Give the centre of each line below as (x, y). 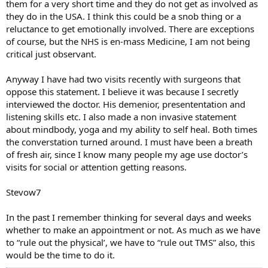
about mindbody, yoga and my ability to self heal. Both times (132, 129)
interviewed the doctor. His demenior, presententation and (126, 104)
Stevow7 (24, 192)
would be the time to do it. (60, 255)
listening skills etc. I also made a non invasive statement (121, 117)
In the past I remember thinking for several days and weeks (129, 217)
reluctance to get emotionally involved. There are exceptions (130, 29)
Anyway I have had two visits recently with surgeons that (123, 79)
